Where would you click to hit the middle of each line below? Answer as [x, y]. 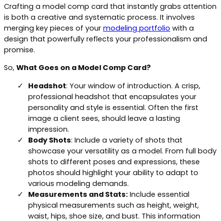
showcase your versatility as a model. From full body [122, 151]
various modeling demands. [78, 183]
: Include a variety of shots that [127, 140]
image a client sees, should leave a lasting [104, 118]
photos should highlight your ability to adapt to [113, 172]
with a [182, 28]
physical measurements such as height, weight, [113, 205]
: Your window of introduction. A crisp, [133, 86]
